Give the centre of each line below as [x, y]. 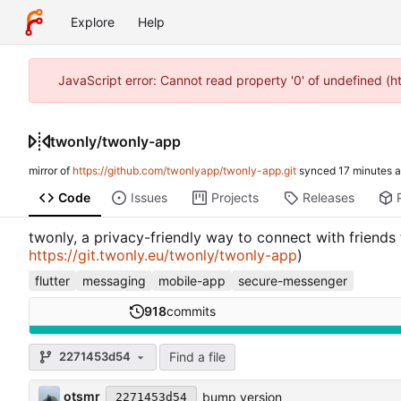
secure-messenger [293, 280]
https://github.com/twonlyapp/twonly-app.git [184, 171]
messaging [114, 280]
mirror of [51, 171]
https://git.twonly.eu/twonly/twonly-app [163, 256]
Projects [235, 198]
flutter [52, 280]
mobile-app [192, 280]
